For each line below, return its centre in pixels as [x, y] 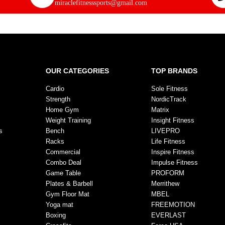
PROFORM [168, 173]
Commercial [63, 152]
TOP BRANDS [175, 71]
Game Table [64, 173]
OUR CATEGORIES [78, 71]
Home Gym [63, 109]
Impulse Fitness [175, 162]
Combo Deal [64, 162]
